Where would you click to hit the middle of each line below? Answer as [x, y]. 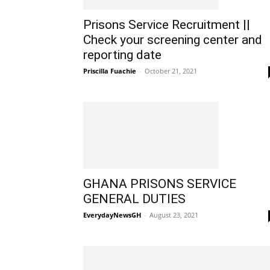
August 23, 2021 [174, 215]
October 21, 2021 [171, 71]
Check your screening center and [173, 39]
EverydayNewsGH [112, 215]
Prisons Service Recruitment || [167, 24]
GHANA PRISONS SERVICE [160, 184]
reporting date [122, 55]
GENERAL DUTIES [134, 199]
